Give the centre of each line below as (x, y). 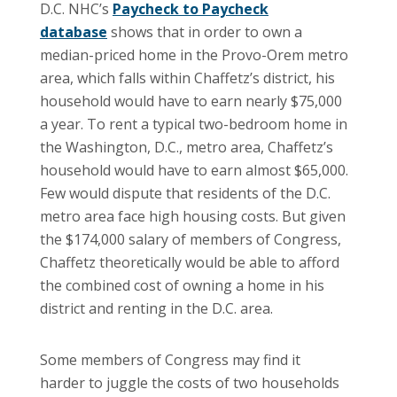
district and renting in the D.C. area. (156, 308)
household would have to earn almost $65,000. (194, 170)
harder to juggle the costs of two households (190, 382)
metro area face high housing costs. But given (193, 216)
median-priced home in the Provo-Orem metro (194, 54)
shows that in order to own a (205, 31)
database (74, 31)
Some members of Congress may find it (170, 359)
